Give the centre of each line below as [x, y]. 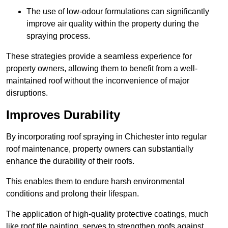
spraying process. [58, 36]
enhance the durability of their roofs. [70, 161]
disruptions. [27, 93]
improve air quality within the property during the [113, 24]
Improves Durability [63, 115]
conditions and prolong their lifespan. [73, 194]
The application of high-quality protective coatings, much [107, 214]
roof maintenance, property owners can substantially [100, 149]
